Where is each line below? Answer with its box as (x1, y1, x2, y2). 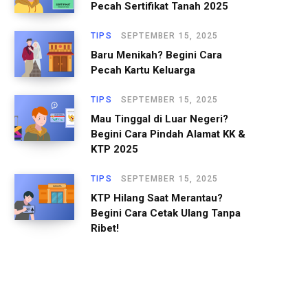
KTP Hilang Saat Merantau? (91, 191, 223, 204)
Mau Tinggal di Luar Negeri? (91, 112, 228, 125)
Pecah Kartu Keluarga (91, 63, 195, 76)
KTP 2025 (91, 142, 138, 155)
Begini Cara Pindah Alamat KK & (91, 127, 245, 140)
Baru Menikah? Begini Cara (91, 48, 222, 61)
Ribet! (91, 221, 119, 234)
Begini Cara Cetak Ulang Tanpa (91, 206, 241, 219)
